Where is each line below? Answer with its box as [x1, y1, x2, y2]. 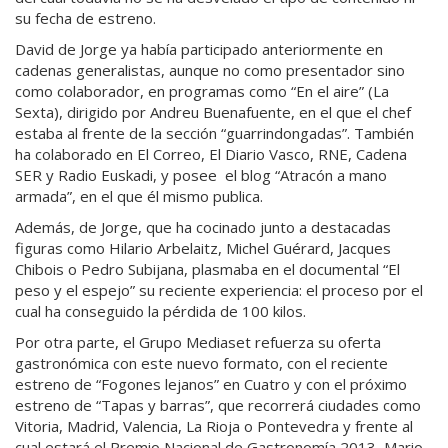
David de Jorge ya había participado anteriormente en [15, 38, 383, 59]
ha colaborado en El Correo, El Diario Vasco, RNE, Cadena [15, 143, 407, 164]
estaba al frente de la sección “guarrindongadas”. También [15, 122, 414, 143]
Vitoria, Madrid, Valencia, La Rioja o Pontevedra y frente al [15, 415, 413, 436]
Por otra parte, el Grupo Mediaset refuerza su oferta [15, 331, 381, 352]
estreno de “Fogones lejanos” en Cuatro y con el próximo [15, 373, 407, 394]
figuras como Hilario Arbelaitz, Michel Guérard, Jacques [15, 237, 391, 258]
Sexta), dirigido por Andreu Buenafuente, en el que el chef [15, 101, 411, 122]
